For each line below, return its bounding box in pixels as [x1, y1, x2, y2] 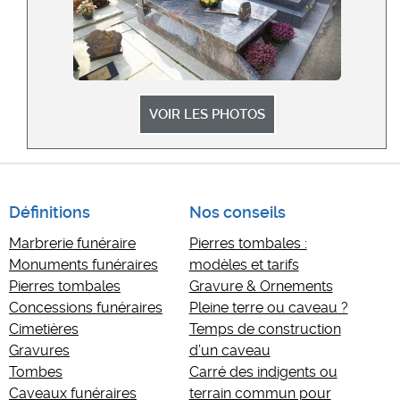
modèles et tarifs [188, 255, 299, 273]
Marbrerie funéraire [9, 234, 136, 252]
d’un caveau [188, 341, 271, 359]
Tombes [9, 362, 62, 380]
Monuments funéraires [9, 255, 158, 273]
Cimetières [9, 320, 79, 337]
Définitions [9, 202, 90, 221]
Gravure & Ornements [188, 277, 333, 295]
